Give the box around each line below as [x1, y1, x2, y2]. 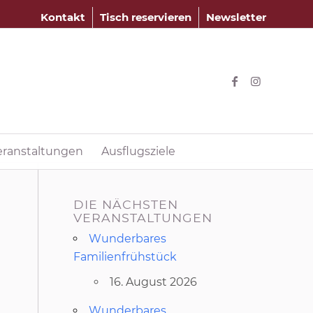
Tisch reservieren [100, 10, 191, 24]
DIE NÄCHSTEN [73, 197, 179, 212]
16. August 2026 [110, 275, 198, 289]
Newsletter [206, 10, 266, 24]
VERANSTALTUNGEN [73, 210, 213, 225]
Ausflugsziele [101, 145, 175, 158]
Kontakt [41, 10, 85, 24]
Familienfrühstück [73, 250, 177, 263]
